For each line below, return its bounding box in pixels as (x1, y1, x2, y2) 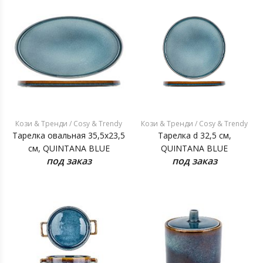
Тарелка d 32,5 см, (157, 130, 231, 141)
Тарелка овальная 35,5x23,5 (12, 130, 125, 141)
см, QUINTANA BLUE (28, 143, 110, 154)
